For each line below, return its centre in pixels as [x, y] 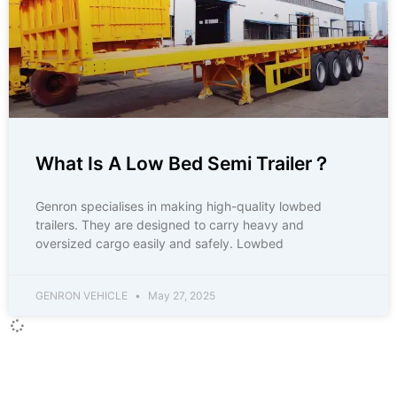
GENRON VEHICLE [83, 296]
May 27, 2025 [180, 296]
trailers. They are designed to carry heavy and [170, 225]
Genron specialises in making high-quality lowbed [179, 206]
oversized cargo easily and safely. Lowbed [160, 243]
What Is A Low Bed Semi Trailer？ [183, 163]
